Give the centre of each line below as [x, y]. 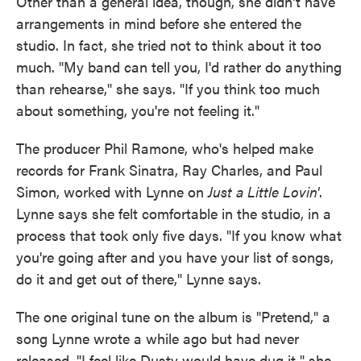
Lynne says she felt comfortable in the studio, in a [174, 213]
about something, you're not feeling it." [138, 110]
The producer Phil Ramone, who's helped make [165, 148]
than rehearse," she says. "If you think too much [168, 88]
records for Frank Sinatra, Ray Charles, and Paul [169, 170]
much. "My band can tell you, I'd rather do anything [179, 66]
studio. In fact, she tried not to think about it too [169, 45]
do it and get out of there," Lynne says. [139, 278]
